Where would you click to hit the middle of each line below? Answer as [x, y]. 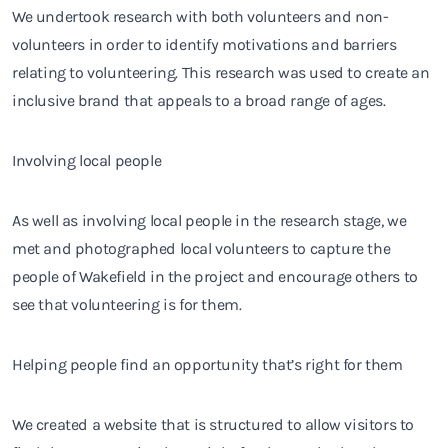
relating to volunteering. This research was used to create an [221, 72]
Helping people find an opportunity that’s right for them [207, 364]
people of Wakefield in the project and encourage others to [215, 276]
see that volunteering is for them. [129, 304]
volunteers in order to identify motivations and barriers [204, 44]
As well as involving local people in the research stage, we [209, 220]
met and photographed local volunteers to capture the [201, 248]
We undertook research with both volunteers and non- [200, 16]
